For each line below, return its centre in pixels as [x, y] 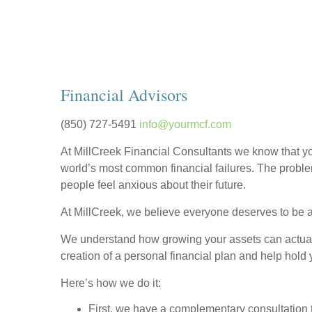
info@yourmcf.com [185, 124]
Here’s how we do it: [114, 283]
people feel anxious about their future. [155, 185]
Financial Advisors [124, 94]
